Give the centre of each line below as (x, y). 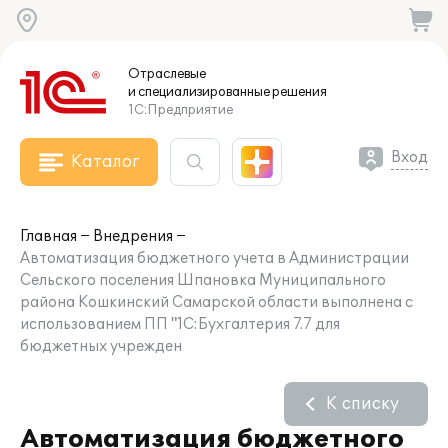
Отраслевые (167, 74)
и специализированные (199, 92)
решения (298, 92)
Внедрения (133, 236)
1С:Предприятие (180, 110)
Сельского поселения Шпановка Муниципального (203, 280)
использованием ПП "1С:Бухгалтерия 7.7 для (180, 324)
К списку (362, 404)
